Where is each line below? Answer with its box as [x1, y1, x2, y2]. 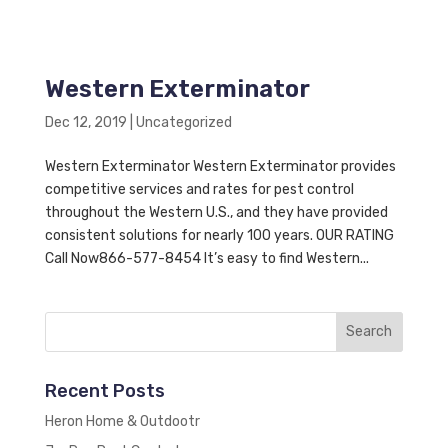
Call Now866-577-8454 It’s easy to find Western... [44, 249, 369, 267]
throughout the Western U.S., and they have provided [44, 203, 388, 221]
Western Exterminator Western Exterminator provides [44, 157, 396, 175]
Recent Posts [44, 379, 165, 402]
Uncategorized [135, 113, 232, 131]
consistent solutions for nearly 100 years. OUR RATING [44, 226, 394, 244]
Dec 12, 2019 [44, 113, 127, 131]
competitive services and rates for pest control [44, 180, 354, 198]
